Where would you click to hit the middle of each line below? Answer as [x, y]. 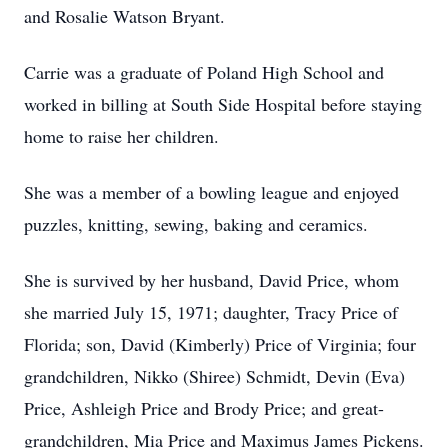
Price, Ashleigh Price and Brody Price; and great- [204, 408]
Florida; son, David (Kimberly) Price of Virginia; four [220, 344]
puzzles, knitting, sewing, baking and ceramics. [196, 224]
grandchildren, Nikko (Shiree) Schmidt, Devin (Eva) [214, 376]
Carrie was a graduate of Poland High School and [204, 72]
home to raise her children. [121, 136]
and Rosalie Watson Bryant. [124, 16]
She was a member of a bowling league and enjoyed [211, 192]
